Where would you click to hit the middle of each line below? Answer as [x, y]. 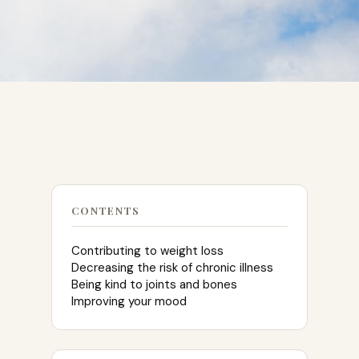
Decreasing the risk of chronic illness [174, 268]
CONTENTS [106, 211]
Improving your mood [129, 302]
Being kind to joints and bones [154, 285]
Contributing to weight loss [149, 251]
